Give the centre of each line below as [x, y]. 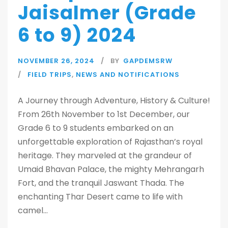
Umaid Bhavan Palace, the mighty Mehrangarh [111, 169]
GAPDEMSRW [148, 61]
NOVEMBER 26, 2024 [56, 61]
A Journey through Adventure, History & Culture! [114, 101]
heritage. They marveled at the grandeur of [105, 155]
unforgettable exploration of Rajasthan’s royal [110, 142]
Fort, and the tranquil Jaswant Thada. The [101, 183]
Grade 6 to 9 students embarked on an [96, 128]
